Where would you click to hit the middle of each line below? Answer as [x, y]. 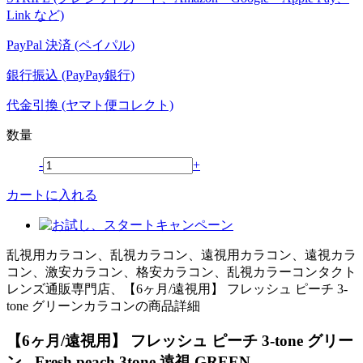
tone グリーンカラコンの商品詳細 [103, 305]
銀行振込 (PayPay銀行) [70, 75]
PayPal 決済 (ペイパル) [70, 45]
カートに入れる [52, 194]
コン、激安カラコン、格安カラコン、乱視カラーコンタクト [181, 271]
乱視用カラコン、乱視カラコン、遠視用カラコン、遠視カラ [181, 254]
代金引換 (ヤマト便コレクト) [90, 105]
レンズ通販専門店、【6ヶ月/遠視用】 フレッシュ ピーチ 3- [177, 288]
